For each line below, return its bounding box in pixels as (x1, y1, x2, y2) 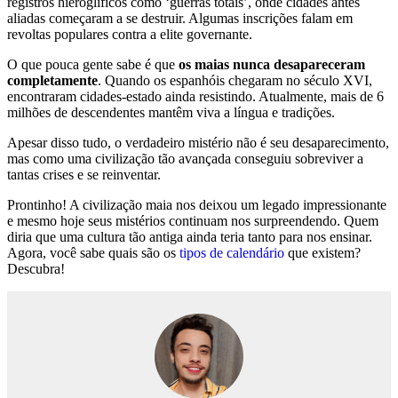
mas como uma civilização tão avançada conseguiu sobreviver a (7, 151, 363, 167)
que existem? (284, 245, 361, 261)
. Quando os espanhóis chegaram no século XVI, (98, 73, 372, 89)
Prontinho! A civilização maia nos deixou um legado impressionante (7, 197, 386, 213)
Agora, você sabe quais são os (7, 245, 179, 261)
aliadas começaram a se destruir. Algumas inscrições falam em (7, 11, 353, 27)
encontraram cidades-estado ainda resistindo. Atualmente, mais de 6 (7, 89, 384, 105)
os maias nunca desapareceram (179, 57, 365, 73)
